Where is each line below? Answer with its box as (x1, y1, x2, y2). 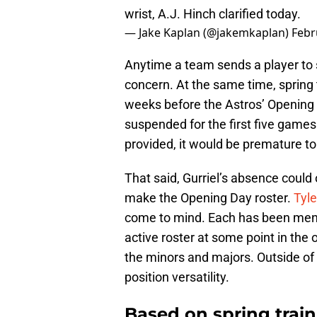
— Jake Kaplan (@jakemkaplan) (125, 25, 292, 41)
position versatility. (125, 270, 229, 285)
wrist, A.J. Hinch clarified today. (125, 6, 301, 22)
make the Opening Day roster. (125, 190, 294, 206)
